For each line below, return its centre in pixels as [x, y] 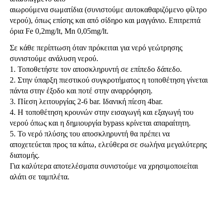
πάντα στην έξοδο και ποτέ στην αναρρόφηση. [81, 91]
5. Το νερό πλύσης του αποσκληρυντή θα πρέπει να [90, 134]
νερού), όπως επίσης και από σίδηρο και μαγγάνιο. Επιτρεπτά [105, 20]
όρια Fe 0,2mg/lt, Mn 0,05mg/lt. [59, 31]
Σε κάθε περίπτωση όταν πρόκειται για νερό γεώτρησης [96, 48]
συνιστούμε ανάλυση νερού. [54, 58]
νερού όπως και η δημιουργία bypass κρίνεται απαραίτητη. [100, 123]
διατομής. [25, 155]
